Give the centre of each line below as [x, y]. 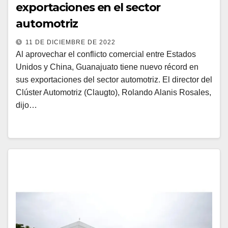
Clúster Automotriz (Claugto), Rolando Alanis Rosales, [113, 92]
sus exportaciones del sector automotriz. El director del [114, 80]
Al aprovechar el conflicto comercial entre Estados [106, 54]
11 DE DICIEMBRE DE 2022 [70, 42]
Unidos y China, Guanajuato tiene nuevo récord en [107, 67]
